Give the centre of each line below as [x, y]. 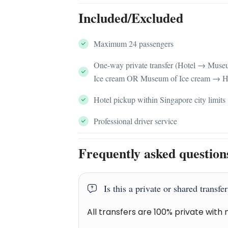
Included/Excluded [131, 18]
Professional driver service [136, 121]
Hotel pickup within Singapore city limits [160, 99]
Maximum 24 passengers [134, 44]
